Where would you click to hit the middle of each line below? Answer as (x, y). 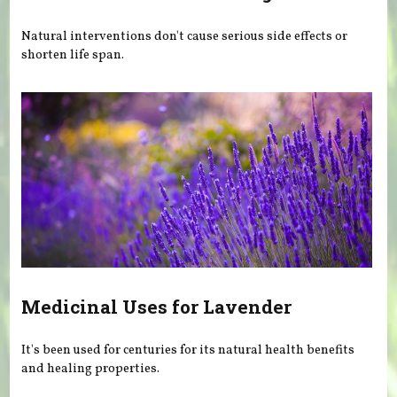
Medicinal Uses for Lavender (157, 306)
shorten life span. (73, 54)
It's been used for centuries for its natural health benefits (188, 350)
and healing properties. (91, 369)
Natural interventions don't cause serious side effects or (185, 36)
